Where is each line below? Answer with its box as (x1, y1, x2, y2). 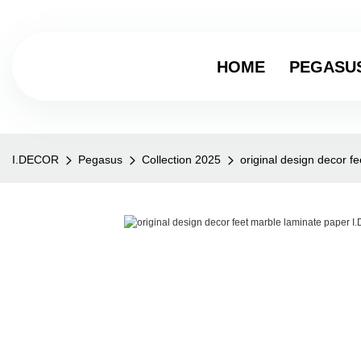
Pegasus (78, 152, 122, 166)
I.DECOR (12, 152, 59, 166)
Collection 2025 (142, 152, 221, 166)
